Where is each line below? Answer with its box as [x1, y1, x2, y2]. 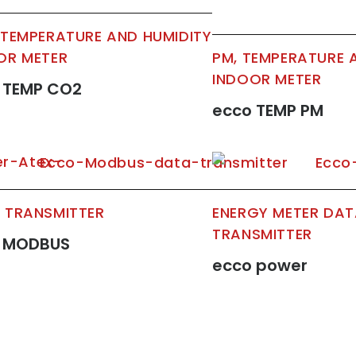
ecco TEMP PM [212, 99, 324, 122]
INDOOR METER [212, 69, 331, 90]
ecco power [212, 254, 308, 277]
